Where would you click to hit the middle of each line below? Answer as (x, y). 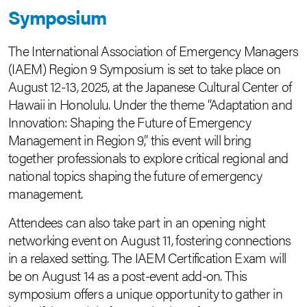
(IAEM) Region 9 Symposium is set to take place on (145, 68)
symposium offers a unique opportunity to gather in (145, 293)
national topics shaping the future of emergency (135, 175)
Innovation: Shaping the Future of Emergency (130, 122)
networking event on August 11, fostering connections (150, 240)
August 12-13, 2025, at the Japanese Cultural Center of (150, 86)
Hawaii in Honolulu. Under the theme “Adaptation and (150, 104)
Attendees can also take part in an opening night (137, 222)
